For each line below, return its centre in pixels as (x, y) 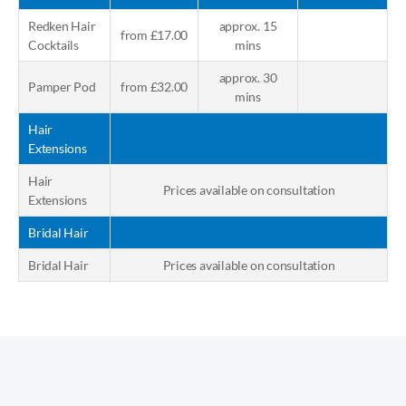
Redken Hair (62, 26)
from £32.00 (154, 87)
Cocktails (53, 45)
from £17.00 (154, 35)
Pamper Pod (62, 87)
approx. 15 (248, 26)
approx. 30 (248, 77)
